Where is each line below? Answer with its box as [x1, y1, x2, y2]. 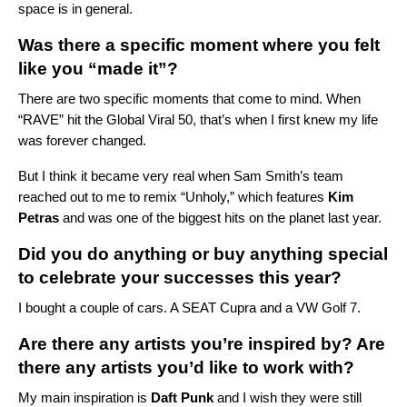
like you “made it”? [18, 59, 178, 79]
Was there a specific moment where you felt [18, 35, 380, 55]
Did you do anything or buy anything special [18, 244, 388, 264]
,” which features [226, 189, 328, 205]
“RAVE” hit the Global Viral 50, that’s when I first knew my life [18, 112, 378, 128]
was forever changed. [18, 133, 146, 149]
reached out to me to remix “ [18, 189, 185, 205]
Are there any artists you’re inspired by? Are [18, 334, 385, 354]
